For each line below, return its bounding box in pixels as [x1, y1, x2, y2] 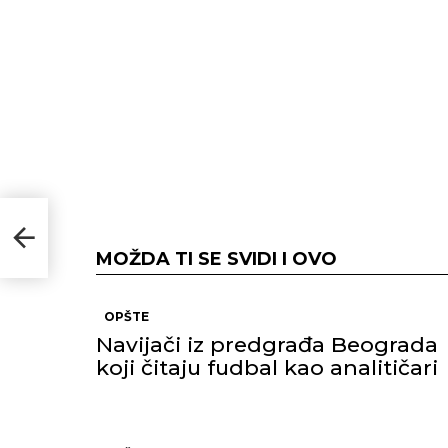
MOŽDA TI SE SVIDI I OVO [96, 248, 337, 270]
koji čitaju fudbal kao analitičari [96, 355, 438, 380]
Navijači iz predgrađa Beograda [96, 332, 438, 357]
